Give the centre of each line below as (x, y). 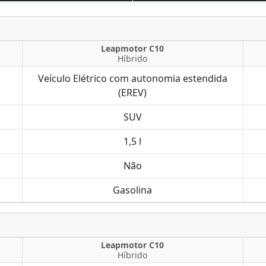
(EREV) (133, 93)
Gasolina (133, 190)
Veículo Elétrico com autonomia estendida (132, 78)
